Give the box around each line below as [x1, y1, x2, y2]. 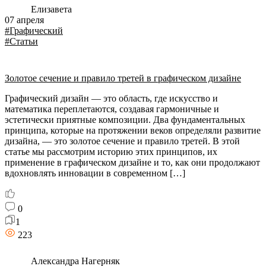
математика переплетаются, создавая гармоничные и [5, 104, 219, 114]
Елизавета [28, 4, 72, 14]
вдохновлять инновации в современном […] [5, 168, 185, 178]
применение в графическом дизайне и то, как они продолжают [5, 157, 260, 167]
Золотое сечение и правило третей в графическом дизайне [5, 73, 241, 83]
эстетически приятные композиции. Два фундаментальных [5, 115, 245, 125]
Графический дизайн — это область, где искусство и [5, 93, 218, 103]
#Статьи [5, 36, 38, 46]
